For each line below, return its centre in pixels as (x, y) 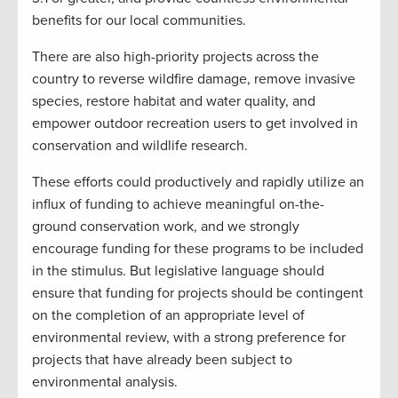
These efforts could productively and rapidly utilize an (198, 183)
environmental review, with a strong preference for (189, 338)
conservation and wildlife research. (140, 146)
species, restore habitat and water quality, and (174, 102)
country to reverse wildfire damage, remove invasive (194, 80)
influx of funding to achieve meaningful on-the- (178, 205)
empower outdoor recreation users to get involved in (195, 124)
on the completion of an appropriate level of (168, 316)
